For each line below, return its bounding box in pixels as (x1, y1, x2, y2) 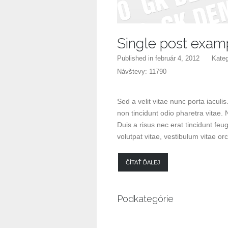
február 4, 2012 (155, 54, 199, 62)
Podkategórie (117, 193, 174, 204)
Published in (117, 54, 155, 62)
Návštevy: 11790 (117, 67, 166, 75)
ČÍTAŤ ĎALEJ (126, 159, 160, 165)
